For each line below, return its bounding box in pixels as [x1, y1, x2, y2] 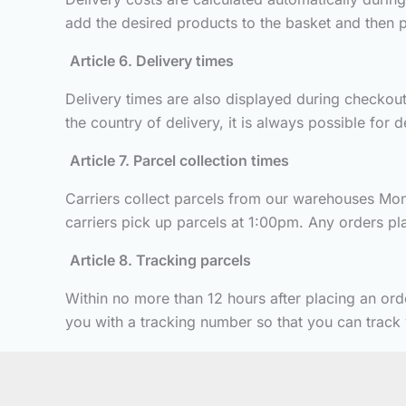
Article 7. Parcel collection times [70, 151, 289, 169]
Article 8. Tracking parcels [70, 251, 251, 269]
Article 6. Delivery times [70, 52, 234, 70]
